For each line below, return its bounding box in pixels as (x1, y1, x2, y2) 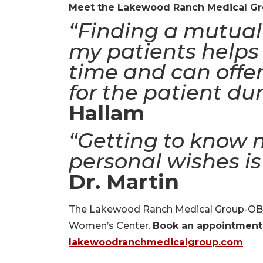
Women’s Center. (69, 220, 153, 232)
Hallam (69, 100, 144, 126)
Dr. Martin (69, 169, 179, 195)
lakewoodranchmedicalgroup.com (69, 237, 243, 248)
